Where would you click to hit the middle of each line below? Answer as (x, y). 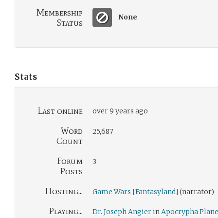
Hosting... (64, 191)
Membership (59, 13)
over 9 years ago (120, 111)
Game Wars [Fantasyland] (135, 192)
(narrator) (196, 192)
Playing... (66, 211)
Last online (60, 111)
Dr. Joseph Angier (122, 212)
